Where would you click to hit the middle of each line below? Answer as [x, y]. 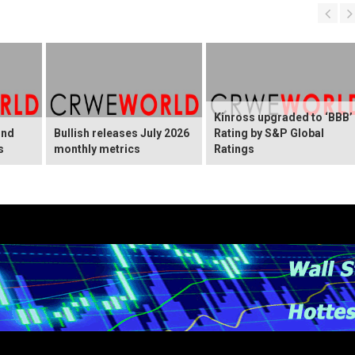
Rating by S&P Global [269, 133]
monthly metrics [97, 149]
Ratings [234, 149]
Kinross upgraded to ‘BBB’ [283, 117]
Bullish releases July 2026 [122, 133]
